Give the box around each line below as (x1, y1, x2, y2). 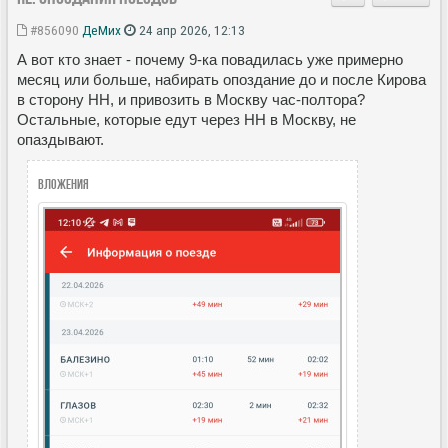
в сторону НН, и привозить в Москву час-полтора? (17, 90, 365, 108)
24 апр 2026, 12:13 (136, 21, 245, 38)
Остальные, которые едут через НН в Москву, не (17, 110, 356, 128)
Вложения (38, 175, 89, 192)
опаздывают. (17, 130, 104, 148)
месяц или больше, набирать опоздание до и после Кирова (17, 70, 426, 88)
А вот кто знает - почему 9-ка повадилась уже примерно (17, 50, 403, 68)
